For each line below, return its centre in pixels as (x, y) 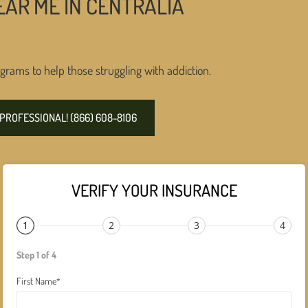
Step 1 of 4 (36, 255)
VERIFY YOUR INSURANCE (154, 190)
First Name (36, 281)
